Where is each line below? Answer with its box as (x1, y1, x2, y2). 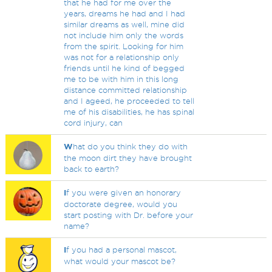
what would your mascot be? (64, 257, 176, 265)
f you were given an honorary (66, 188, 182, 197)
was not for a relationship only (64, 53, 180, 61)
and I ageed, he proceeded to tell (64, 97, 195, 105)
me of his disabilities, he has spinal (64, 107, 195, 116)
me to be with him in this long (64, 75, 179, 83)
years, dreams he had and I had (64, 9, 186, 18)
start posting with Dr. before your (64, 211, 194, 219)
